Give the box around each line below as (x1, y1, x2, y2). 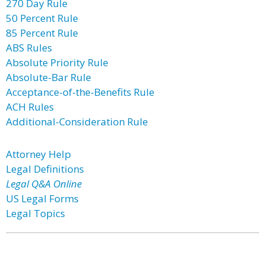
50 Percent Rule (6, 11, 78, 25)
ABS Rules (6, 41, 52, 54)
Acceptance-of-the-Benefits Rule (6, 85, 154, 99)
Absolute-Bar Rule (6, 70, 91, 84)
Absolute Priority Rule (6, 56, 108, 69)
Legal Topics (6, 206, 65, 220)
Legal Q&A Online (6, 177, 82, 190)
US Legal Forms (6, 192, 79, 205)
